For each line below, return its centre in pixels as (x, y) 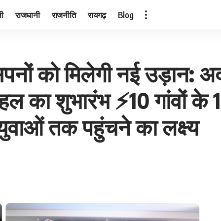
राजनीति (64, 15)
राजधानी (27, 15)
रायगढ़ (97, 15)
